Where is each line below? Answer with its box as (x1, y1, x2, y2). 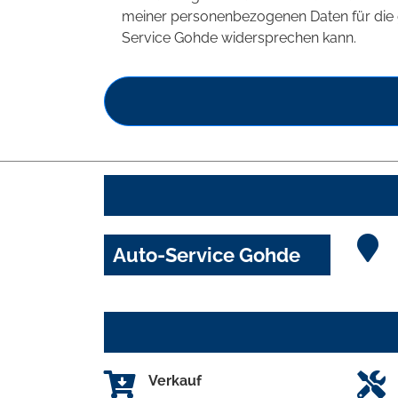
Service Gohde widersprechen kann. (122, 28, 356, 46)
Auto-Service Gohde (113, 243, 300, 267)
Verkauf (148, 371, 202, 389)
